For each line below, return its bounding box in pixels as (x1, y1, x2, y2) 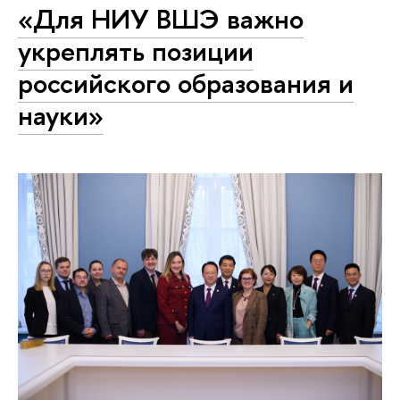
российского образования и (18, 64, 354, 103)
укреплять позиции (18, 32, 254, 71)
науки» (18, 96, 104, 135)
